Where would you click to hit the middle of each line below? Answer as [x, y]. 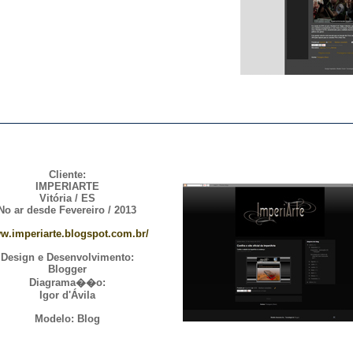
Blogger [67, 269]
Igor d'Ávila [67, 295]
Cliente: [67, 175]
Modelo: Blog [67, 319]
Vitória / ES [67, 198]
